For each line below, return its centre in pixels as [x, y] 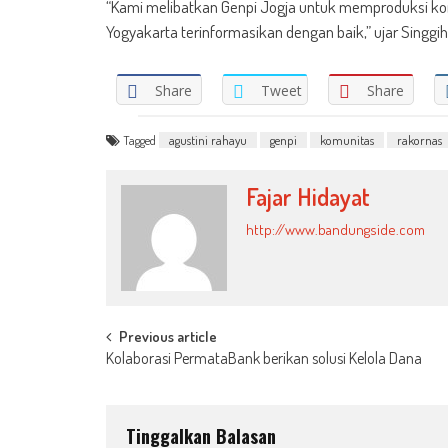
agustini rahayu [208, 140]
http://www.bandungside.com [335, 230]
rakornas [419, 140]
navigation [162, 384]
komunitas [347, 140]
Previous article [168, 337]
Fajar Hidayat [307, 197]
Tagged [141, 140]
